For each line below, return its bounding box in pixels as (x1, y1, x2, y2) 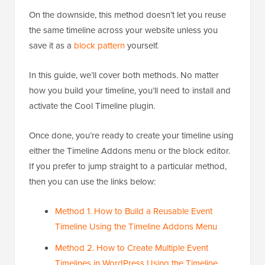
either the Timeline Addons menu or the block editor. (29, 144, 230, 157)
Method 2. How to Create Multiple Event (55, 241, 208, 254)
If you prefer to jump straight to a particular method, (29, 159, 227, 172)
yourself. (125, 38, 159, 51)
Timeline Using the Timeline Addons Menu (55, 219, 217, 232)
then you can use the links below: (29, 174, 156, 188)
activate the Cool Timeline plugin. (29, 99, 155, 112)
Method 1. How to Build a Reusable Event (55, 204, 212, 217)
